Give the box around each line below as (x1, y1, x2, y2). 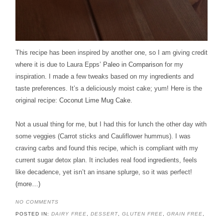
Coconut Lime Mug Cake (59, 96, 130, 104)
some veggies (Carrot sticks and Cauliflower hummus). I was (15, 132, 191, 140)
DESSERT (90, 211, 118, 217)
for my (162, 60, 183, 68)
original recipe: (15, 96, 59, 104)
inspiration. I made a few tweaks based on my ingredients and (15, 72, 194, 80)
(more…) (15, 180, 40, 188)
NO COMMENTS (15, 199, 59, 205)
